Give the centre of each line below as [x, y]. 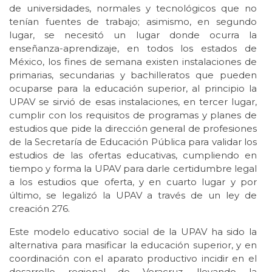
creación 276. [39, 209]
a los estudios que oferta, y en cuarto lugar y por [133, 182]
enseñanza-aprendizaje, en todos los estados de [133, 49]
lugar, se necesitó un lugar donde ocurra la [133, 35]
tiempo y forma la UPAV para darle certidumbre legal [133, 169]
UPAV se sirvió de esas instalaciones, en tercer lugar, [133, 102]
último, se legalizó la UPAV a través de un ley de [133, 195]
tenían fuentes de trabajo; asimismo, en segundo [133, 22]
